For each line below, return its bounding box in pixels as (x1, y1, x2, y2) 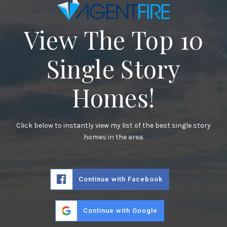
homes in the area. (83, 132, 144, 141)
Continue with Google (83, 206, 158, 214)
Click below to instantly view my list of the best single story (16, 121, 211, 130)
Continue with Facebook (78, 175, 163, 183)
